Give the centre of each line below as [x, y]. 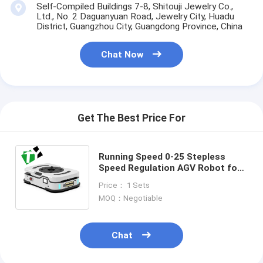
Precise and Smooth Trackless [166, 179]
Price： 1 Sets [124, 185]
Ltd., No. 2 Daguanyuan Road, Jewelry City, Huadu [135, 16]
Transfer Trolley [134, 190]
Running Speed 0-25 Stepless [162, 156]
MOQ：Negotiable [130, 198]
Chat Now [122, 55]
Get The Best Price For [131, 118]
